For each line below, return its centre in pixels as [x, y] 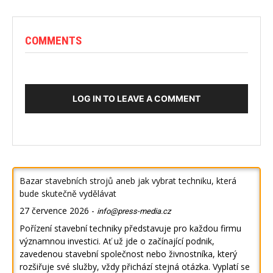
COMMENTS [53, 41]
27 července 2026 [54, 211]
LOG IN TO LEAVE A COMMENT [136, 99]
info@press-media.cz [134, 211]
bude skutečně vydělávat [68, 194]
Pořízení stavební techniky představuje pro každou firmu [130, 229]
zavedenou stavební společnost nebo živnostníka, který [128, 254]
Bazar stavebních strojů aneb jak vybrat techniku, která [128, 181]
